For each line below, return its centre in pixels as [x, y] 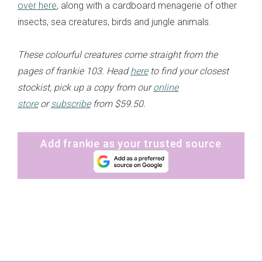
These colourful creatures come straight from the [118, 54]
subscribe [71, 104]
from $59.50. [118, 104]
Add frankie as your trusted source [131, 143]
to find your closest [188, 71]
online [166, 87]
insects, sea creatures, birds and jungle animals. [114, 22]
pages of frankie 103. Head [74, 71]
